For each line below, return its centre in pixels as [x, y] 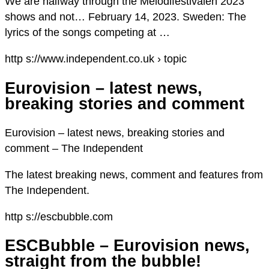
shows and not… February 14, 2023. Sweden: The [125, 17]
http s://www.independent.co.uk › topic [96, 59]
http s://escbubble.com [59, 216]
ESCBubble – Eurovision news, [127, 246]
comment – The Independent [74, 148]
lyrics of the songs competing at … [87, 33]
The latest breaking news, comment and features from [134, 174]
